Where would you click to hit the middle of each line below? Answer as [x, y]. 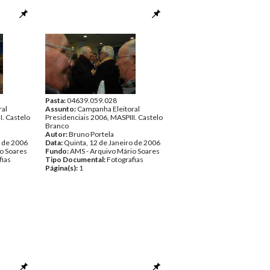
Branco [57, 126]
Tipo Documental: [76, 159]
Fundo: [58, 151]
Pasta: [56, 100]
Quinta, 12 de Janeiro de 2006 [112, 143]
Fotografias [125, 159]
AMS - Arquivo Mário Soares [115, 151]
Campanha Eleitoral [108, 109]
